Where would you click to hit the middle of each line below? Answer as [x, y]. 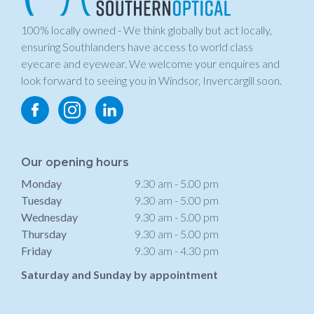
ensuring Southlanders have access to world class [137, 46]
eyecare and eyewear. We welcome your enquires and [150, 63]
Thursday [44, 233]
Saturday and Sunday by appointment [120, 274]
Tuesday [41, 200]
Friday [36, 250]
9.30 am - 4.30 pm [176, 250]
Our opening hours [75, 162]
